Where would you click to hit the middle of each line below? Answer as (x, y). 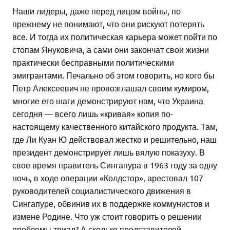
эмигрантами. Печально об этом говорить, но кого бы (113, 75)
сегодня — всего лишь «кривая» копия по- (93, 114)
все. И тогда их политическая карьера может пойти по (115, 37)
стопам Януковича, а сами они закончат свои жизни (111, 50)
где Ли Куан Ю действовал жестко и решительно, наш (114, 139)
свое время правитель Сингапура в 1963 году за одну (115, 165)
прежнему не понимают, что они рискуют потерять (108, 24)
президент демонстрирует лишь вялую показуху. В (109, 152)
